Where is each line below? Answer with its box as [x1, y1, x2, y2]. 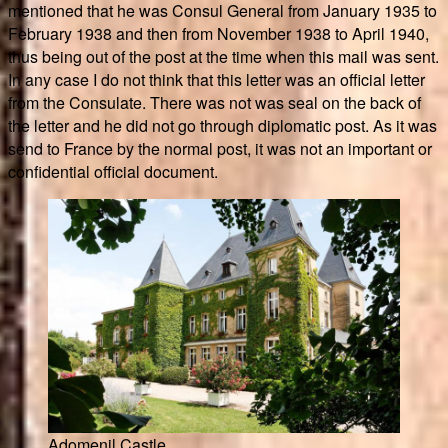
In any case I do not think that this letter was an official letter [8, 67, 425, 91]
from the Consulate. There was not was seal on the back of [8, 90, 421, 114]
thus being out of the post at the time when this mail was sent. [8, 44, 439, 68]
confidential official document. [8, 159, 218, 183]
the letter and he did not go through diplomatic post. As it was [8, 113, 437, 137]
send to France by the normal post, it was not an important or [8, 136, 432, 160]
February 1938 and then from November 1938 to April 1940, [8, 21, 429, 45]
